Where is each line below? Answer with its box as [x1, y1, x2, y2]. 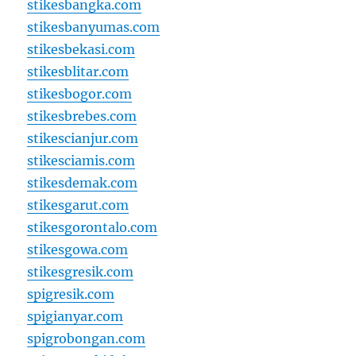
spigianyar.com [27, 308, 124, 324]
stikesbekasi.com [27, 41, 136, 57]
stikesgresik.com [27, 264, 134, 280]
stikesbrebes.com [27, 108, 137, 124]
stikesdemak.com [27, 175, 138, 191]
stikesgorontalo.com [27, 219, 158, 235]
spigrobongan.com [27, 331, 146, 346]
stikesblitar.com [27, 64, 130, 79]
